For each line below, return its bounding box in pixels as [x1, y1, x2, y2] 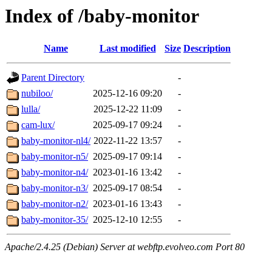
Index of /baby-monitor [5, 5, 199, 27]
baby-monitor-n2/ [21, 199, 88, 209]
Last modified [99, 43, 156, 54]
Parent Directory [21, 72, 84, 83]
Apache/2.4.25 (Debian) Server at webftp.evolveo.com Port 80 [5, 242, 245, 253]
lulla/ [21, 104, 40, 115]
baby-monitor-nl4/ [21, 135, 90, 146]
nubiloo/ [21, 88, 53, 99]
